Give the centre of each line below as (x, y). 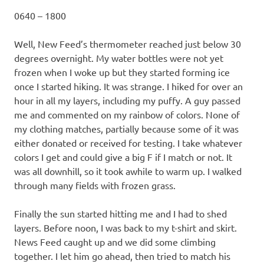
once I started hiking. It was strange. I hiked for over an (128, 86)
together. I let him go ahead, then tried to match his (122, 255)
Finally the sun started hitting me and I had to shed (121, 213)
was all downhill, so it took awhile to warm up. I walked (128, 171)
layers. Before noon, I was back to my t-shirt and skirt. (126, 227)
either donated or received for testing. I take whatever (128, 142)
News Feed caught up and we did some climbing (115, 241)
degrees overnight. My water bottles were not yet (119, 57)
